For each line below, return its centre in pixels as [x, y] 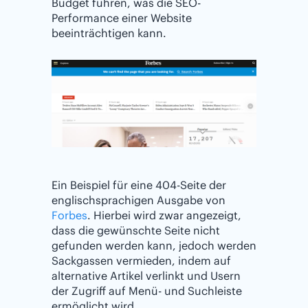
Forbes [69, 216]
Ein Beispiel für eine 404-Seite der [139, 185]
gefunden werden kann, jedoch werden [154, 246]
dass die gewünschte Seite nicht [136, 231]
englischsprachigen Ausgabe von [139, 200]
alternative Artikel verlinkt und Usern [146, 276]
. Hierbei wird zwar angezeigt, [164, 216]
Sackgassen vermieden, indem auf [141, 261]
